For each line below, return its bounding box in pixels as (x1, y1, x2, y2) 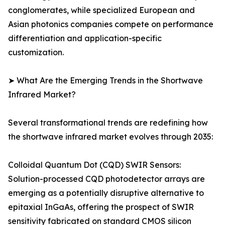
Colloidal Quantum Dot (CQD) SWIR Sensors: (8, 160, 181, 170)
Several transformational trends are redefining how (8, 118, 208, 128)
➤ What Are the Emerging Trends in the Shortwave (8, 75, 203, 86)
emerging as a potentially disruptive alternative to (8, 188, 204, 198)
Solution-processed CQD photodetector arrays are (8, 174, 205, 184)
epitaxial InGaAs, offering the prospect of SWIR (8, 202, 194, 212)
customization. (8, 47, 64, 58)
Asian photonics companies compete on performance (8, 19, 213, 30)
